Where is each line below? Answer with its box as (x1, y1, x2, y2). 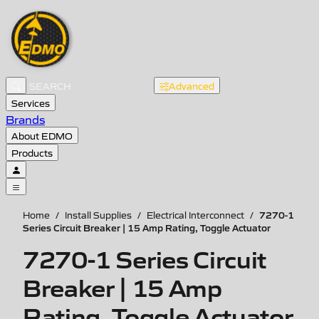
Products (11, 146, 53, 159)
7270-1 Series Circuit (23, 241, 266, 274)
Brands (6, 111, 45, 127)
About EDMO (11, 129, 73, 142)
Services (11, 96, 50, 109)
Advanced (169, 79, 214, 92)
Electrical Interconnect (147, 209, 244, 221)
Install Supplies (65, 209, 132, 221)
